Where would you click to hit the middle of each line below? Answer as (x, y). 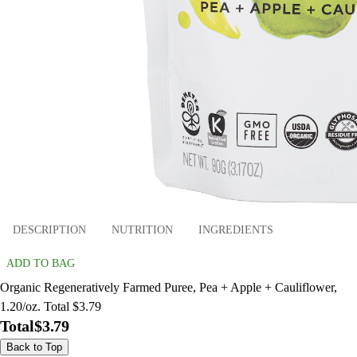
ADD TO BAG (41, 263)
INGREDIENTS (236, 230)
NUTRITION (142, 230)
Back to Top (34, 347)
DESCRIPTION (49, 230)
